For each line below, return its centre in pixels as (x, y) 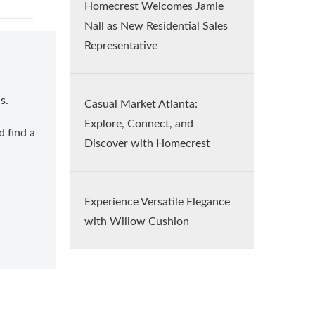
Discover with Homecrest (147, 143)
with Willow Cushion (137, 221)
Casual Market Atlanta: (141, 104)
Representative (121, 46)
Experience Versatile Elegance (157, 202)
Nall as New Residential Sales (156, 26)
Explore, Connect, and (139, 124)
